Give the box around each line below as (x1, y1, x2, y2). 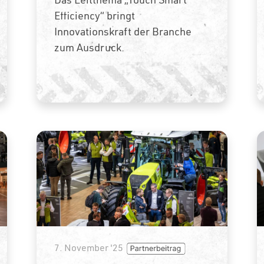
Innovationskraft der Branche (54, 24, 192, 38)
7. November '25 (54, 241, 124, 253)
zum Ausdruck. (54, 40, 125, 54)
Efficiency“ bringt (54, 8, 136, 22)
